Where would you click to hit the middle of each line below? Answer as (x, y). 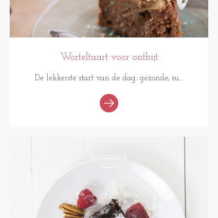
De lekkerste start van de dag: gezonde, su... (109, 78)
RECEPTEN (109, 157)
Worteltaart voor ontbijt (109, 57)
